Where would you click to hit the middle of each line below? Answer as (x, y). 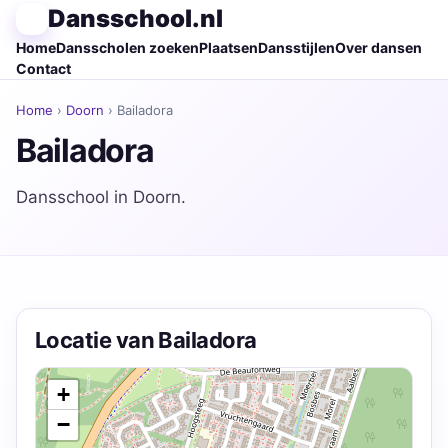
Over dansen (378, 47)
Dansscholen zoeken (127, 47)
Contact (43, 68)
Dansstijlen (296, 47)
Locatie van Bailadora (146, 340)
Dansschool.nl (135, 18)
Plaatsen (228, 47)
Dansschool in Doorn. (101, 197)
